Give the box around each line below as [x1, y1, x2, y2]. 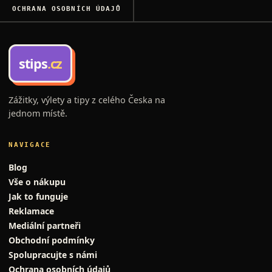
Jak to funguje [8, 191, 68, 203]
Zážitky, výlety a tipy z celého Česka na [8, 94, 165, 106]
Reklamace [8, 205, 54, 217]
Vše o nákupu [8, 176, 66, 188]
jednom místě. [8, 107, 67, 120]
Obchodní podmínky [8, 234, 95, 246]
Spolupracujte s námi [8, 249, 97, 261]
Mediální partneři [8, 220, 81, 232]
